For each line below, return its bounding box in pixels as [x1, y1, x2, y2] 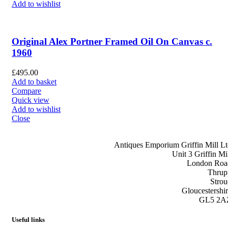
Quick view [12, 96, 49, 105]
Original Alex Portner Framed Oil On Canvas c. [12, 36, 212, 47]
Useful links [12, 216, 45, 224]
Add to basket [12, 77, 56, 87]
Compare [12, 87, 41, 96]
